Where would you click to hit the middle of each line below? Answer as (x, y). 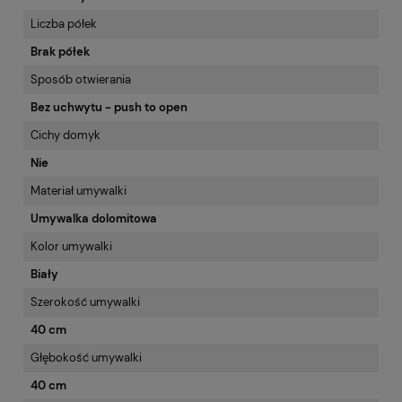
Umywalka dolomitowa (94, 219)
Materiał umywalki (79, 191)
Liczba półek (64, 24)
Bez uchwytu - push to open (109, 108)
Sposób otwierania (81, 80)
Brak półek (60, 52)
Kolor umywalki (71, 247)
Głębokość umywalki (86, 358)
